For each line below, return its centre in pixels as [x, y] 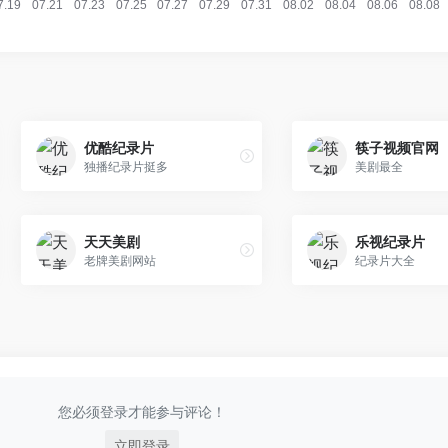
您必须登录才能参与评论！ [141, 412]
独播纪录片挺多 [125, 166]
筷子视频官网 [397, 147]
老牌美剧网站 [119, 260]
